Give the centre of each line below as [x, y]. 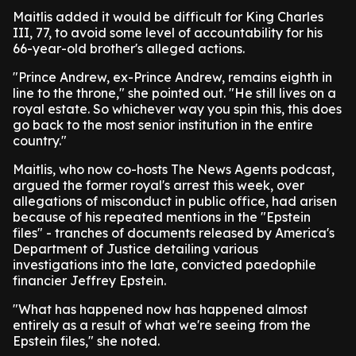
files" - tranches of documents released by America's [174, 233]
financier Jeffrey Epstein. [89, 281]
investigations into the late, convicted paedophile [164, 265]
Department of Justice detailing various [135, 249]
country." [40, 141]
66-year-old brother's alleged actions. [129, 48]
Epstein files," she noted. [86, 341]
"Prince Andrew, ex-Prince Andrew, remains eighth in [172, 77]
